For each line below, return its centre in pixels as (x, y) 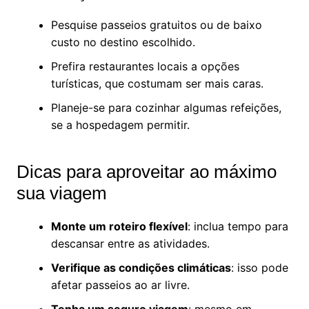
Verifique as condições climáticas (141, 268)
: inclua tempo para (238, 227)
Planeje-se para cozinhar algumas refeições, (166, 108)
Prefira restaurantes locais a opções (145, 67)
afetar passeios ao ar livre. (120, 285)
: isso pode (259, 268)
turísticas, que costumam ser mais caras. (157, 84)
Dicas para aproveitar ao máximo (146, 172)
